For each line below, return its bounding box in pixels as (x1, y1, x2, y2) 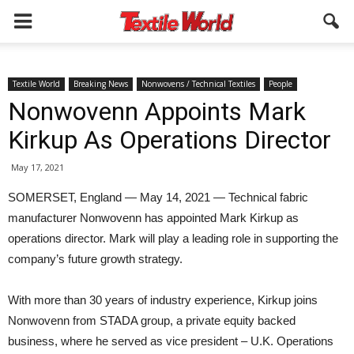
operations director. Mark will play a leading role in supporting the (8, 232, 338, 245)
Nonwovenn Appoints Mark (8, 96, 306, 126)
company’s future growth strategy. (8, 252, 183, 265)
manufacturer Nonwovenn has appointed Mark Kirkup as (8, 211, 299, 224)
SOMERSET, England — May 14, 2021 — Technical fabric (8, 190, 308, 204)
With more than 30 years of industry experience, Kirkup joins (8, 293, 318, 307)
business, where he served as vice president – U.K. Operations (8, 334, 333, 348)
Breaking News (73, 78, 128, 89)
